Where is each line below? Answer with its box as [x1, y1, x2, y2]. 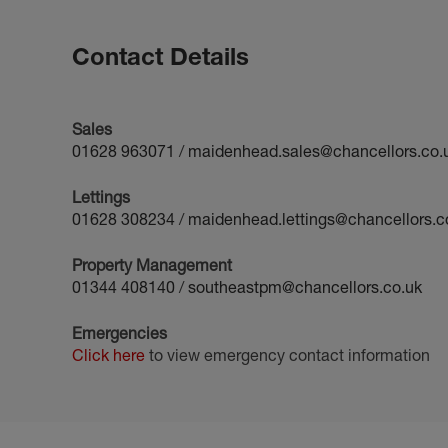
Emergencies [72, 323, 167, 343]
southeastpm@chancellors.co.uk [188, 277, 422, 297]
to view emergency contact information [145, 345, 430, 365]
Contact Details [72, 42, 249, 71]
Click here [72, 345, 145, 365]
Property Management [72, 255, 232, 275]
